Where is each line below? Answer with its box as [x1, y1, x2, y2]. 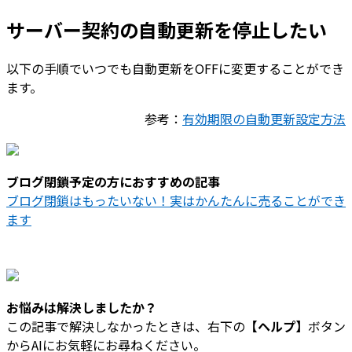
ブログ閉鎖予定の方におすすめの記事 [6, 171, 220, 191]
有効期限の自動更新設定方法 [182, 108, 346, 128]
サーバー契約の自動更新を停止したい [6, 16, 327, 44]
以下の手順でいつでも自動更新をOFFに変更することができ [6, 58, 344, 78]
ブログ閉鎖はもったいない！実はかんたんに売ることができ [6, 190, 346, 210]
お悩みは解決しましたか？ [6, 297, 157, 317]
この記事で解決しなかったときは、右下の [6, 316, 245, 335]
